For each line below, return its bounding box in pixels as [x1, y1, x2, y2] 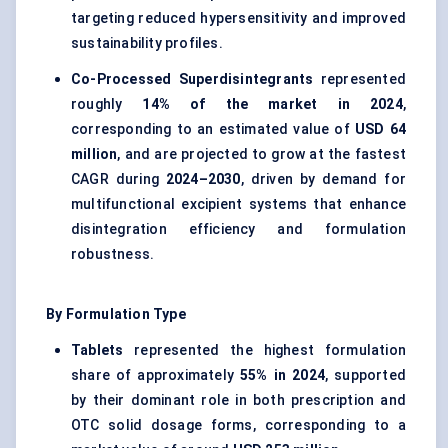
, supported [324, 367, 406, 384]
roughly [71, 96, 143, 113]
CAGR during [71, 171, 166, 188]
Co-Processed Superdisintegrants [71, 71, 314, 88]
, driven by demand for [240, 171, 406, 188]
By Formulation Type [46, 306, 186, 323]
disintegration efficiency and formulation [71, 221, 406, 238]
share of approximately [71, 367, 241, 384]
